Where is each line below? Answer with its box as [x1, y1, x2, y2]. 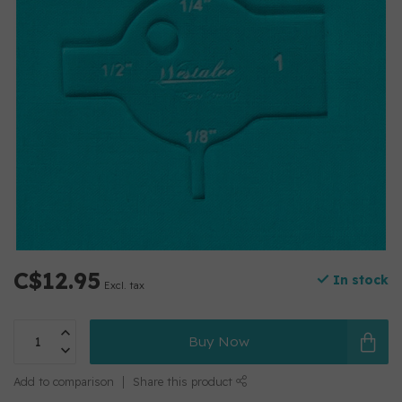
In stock [329, 272, 389, 288]
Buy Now [188, 333, 249, 350]
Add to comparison [13, 374, 114, 389]
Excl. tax [104, 279, 144, 292]
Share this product [133, 374, 236, 389]
